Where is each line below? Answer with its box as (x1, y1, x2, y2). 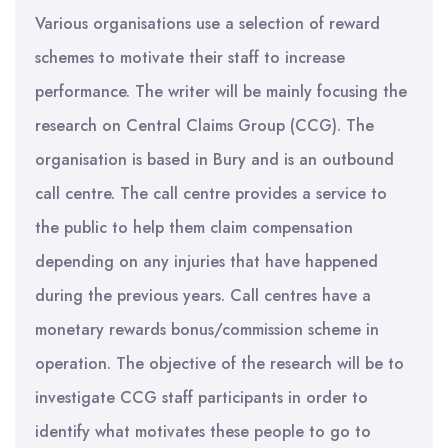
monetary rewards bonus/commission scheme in (35, 318, 379, 341)
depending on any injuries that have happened (35, 250, 378, 273)
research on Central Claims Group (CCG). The (35, 114, 374, 137)
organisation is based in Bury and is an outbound (35, 148, 394, 171)
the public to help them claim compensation (35, 216, 353, 239)
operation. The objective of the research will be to (35, 352, 404, 375)
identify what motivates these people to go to (35, 420, 371, 443)
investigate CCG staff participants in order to (35, 386, 368, 409)
